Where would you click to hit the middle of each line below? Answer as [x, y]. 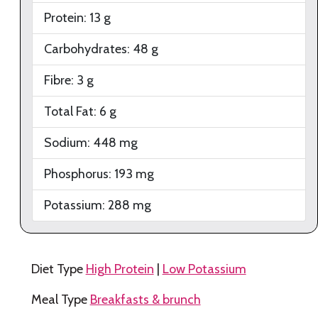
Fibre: [60, 81]
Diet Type [58, 269]
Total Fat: [72, 112]
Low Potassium [204, 269]
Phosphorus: [79, 174]
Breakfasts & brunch [145, 299]
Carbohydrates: [88, 49]
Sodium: [68, 143]
